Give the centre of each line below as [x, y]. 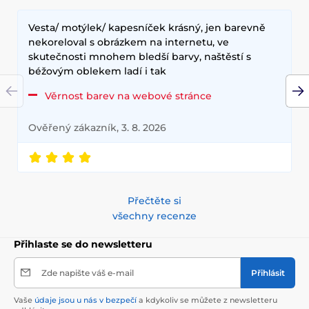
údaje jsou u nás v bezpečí [86, 300]
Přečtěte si [154, 200]
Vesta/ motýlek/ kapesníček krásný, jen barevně [147, 27]
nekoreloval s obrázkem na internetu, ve [129, 42]
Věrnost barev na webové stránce [128, 96]
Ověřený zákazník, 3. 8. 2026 [97, 127]
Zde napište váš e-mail [88, 272]
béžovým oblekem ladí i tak [97, 71]
